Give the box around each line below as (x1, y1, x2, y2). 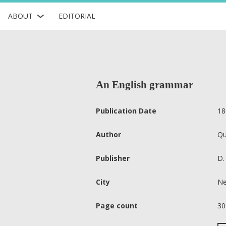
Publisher (96, 153, 130, 163)
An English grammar (96, 79, 193, 91)
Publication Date (96, 106, 156, 116)
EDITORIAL (58, 11, 95, 21)
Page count (96, 201, 138, 210)
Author (96, 130, 121, 139)
